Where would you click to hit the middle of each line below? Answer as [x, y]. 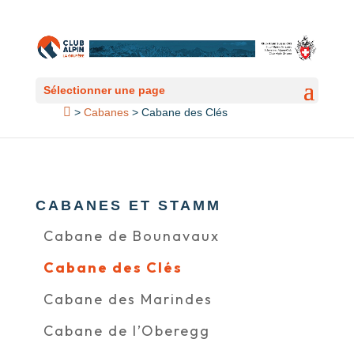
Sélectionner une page [104, 90]
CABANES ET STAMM [128, 205]
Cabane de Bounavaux [131, 236]
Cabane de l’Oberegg [126, 331]
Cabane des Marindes [128, 299]
